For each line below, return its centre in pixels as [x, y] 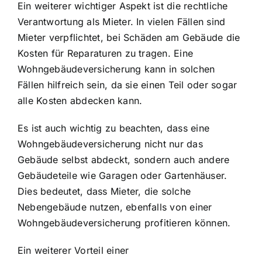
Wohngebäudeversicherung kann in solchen [116, 69]
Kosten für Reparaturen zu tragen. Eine [106, 53]
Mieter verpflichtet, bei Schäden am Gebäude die [129, 37]
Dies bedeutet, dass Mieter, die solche [104, 191]
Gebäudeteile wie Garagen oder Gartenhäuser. [123, 175]
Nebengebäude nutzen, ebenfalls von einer [115, 207]
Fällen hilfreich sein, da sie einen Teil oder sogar [127, 85]
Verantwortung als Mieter [74, 21]
